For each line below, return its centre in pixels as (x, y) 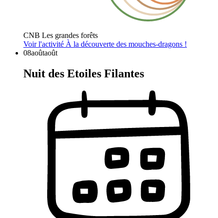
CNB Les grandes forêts (61, 35)
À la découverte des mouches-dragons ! (126, 44)
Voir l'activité (45, 44)
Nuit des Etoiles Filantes (84, 73)
